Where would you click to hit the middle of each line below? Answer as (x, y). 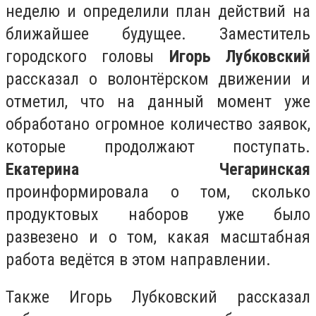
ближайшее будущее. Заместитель (158, 34)
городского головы (87, 56)
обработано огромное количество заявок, (158, 124)
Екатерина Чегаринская (158, 169)
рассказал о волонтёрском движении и (158, 79)
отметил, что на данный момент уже (158, 101)
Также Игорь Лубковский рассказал (158, 297)
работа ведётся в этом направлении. (138, 259)
